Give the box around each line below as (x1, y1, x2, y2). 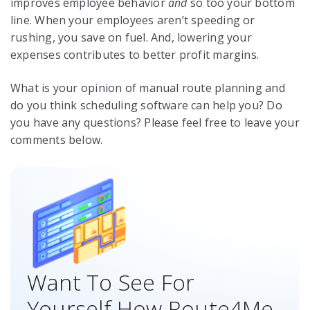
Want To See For (27, 267, 195, 298)
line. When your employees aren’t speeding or (10, 12, 255, 28)
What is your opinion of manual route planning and (10, 80, 285, 95)
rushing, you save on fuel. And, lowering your (10, 30, 252, 46)
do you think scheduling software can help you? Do (10, 97, 282, 113)
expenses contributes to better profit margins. (10, 47, 259, 63)
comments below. (10, 131, 103, 147)
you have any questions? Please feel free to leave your (10, 114, 300, 130)
